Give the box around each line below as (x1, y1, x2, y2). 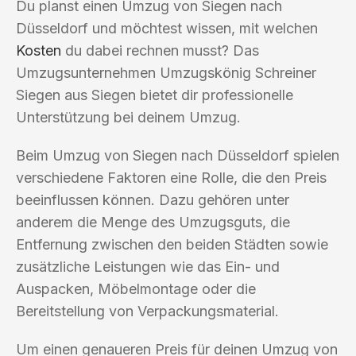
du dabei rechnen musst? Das (61, 41, 259, 59)
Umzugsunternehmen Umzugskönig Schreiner (16, 64, 316, 81)
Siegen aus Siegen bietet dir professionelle (16, 86, 293, 103)
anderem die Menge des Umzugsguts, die (16, 213, 290, 230)
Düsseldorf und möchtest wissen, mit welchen (16, 19, 318, 37)
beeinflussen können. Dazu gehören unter (16, 191, 289, 208)
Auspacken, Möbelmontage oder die (16, 280, 256, 297)
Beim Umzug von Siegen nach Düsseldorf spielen (16, 146, 339, 164)
